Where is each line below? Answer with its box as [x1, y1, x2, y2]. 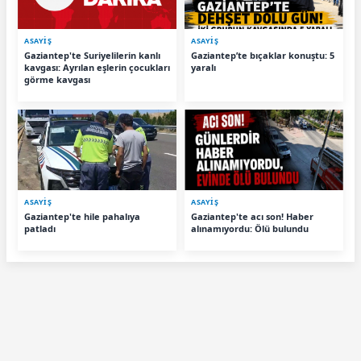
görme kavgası [24, 73, 90, 86]
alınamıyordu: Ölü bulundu [191, 222, 309, 235]
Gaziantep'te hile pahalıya [24, 210, 140, 223]
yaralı [191, 61, 216, 74]
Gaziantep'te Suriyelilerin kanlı [24, 49, 160, 62]
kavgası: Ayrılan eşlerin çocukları [24, 61, 170, 74]
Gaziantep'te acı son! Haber [191, 210, 313, 223]
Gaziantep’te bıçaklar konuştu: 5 [191, 49, 334, 62]
